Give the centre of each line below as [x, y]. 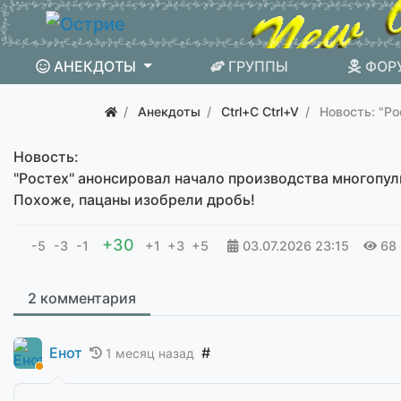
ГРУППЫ [259, 66]
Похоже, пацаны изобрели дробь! [134, 200]
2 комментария [82, 298]
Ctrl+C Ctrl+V [260, 111]
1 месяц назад [150, 353]
